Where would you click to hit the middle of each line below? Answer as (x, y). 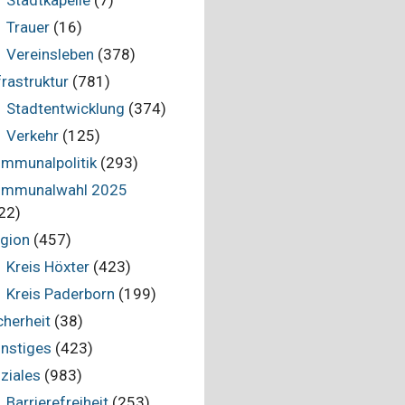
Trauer (28, 27)
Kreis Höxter (47, 267)
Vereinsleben (50, 54)
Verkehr (32, 136)
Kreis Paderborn (60, 294)
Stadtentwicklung (65, 108)
